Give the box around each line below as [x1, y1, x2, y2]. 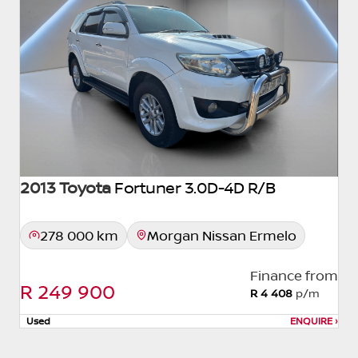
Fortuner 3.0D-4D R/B [114, 176, 275, 198]
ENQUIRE [290, 313, 335, 328]
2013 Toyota [20, 176, 111, 198]
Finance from [250, 265, 338, 284]
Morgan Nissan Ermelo [147, 225, 296, 245]
